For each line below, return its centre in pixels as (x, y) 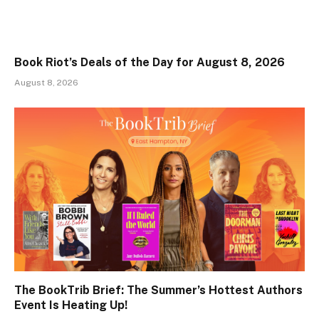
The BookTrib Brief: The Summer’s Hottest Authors (158, 290)
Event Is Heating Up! (71, 305)
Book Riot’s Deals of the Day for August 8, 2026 (150, 63)
